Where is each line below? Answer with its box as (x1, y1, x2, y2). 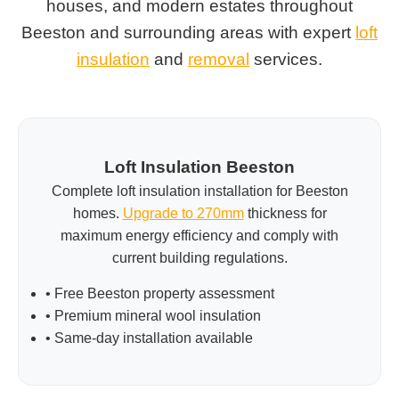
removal (188, 49, 249, 69)
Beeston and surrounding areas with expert (21, 22, 355, 42)
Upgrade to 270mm (122, 205, 244, 221)
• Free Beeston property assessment (45, 285, 274, 301)
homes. (72, 205, 123, 221)
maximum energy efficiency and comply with (61, 227, 338, 243)
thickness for (243, 205, 327, 221)
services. (249, 49, 322, 69)
